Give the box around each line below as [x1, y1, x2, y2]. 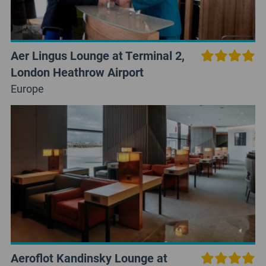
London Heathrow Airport [10, 64, 144, 80]
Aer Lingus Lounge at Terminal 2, [10, 47, 185, 63]
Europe [10, 81, 44, 96]
